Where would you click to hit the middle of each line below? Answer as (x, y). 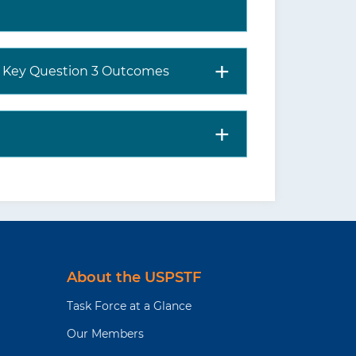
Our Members (105, 334)
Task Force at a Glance (129, 306)
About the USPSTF (133, 277)
